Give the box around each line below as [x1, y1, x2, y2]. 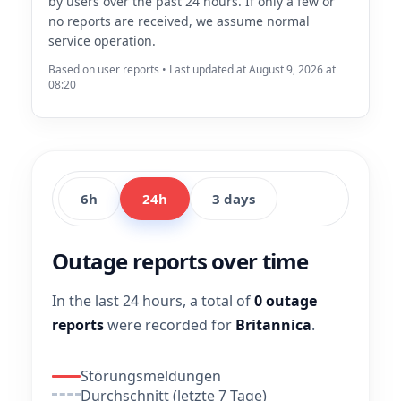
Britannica [235, 315, 311, 335]
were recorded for [104, 315, 235, 335]
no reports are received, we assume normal [48, 13, 310, 30]
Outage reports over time [52, 246, 309, 276]
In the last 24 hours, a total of [52, 291, 254, 311]
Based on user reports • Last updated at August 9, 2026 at [48, 62, 336, 77]
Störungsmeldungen [81, 366, 221, 386]
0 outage [254, 291, 317, 311]
